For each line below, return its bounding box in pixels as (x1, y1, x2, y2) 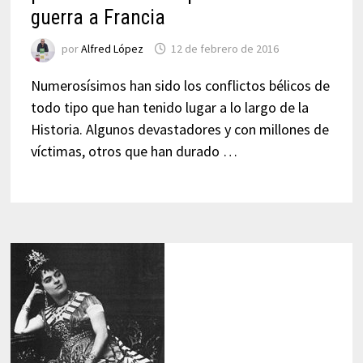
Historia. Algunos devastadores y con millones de (30, 120, 329, 139)
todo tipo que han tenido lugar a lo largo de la (30, 98, 309, 117)
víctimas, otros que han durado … (30, 142, 237, 160)
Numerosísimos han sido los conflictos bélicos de (30, 76, 330, 95)
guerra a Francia (30, 6, 165, 29)
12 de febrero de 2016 (170, 41, 279, 57)
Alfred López (80, 41, 143, 57)
